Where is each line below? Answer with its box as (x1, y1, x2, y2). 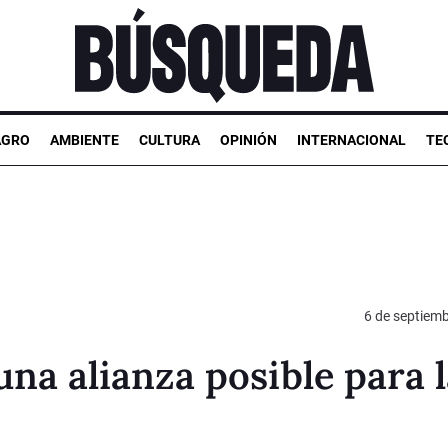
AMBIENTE (50, 131, 119, 148)
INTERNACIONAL (297, 131, 406, 148)
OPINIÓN (220, 131, 277, 148)
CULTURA (139, 131, 200, 148)
